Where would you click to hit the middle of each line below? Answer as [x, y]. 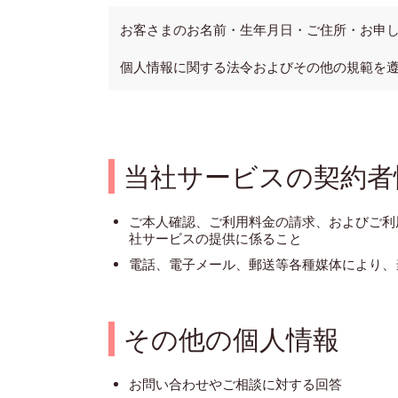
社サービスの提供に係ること [215, 239]
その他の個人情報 [231, 339]
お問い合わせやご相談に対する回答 [235, 384]
